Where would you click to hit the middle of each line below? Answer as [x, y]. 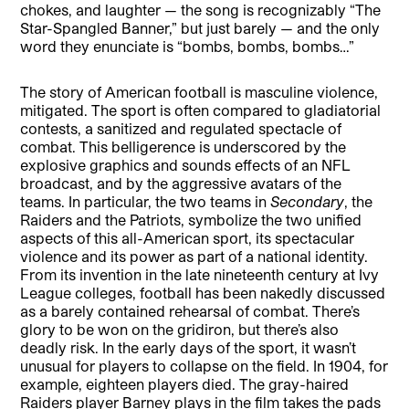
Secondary [308, 201]
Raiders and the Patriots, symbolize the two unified [191, 219]
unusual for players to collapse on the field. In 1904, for [204, 365]
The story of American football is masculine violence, [199, 91]
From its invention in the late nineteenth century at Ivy [200, 274]
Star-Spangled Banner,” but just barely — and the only [200, 27]
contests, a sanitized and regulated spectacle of [181, 128]
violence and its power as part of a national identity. [194, 256]
